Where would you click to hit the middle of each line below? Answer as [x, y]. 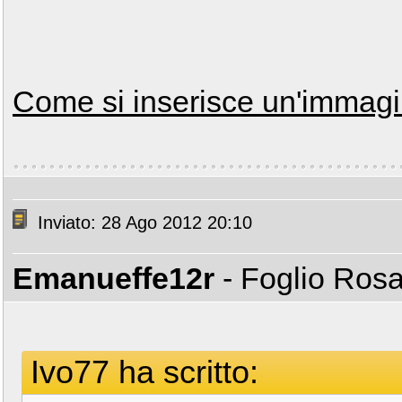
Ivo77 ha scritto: [144, 372]
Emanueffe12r [114, 278]
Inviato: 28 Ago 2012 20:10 [142, 223]
